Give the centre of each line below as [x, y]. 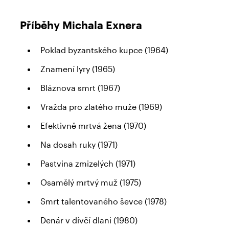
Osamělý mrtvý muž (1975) [90, 182]
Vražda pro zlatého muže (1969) [101, 107]
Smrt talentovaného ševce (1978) [103, 201]
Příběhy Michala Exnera [81, 25]
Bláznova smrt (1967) [80, 88]
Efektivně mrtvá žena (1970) [93, 126]
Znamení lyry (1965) [77, 69]
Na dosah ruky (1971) [79, 145]
